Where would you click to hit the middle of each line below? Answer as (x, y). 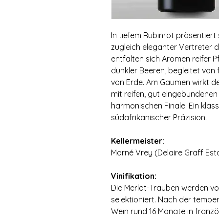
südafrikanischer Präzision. (159, 117)
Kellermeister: (138, 141)
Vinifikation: (134, 176)
